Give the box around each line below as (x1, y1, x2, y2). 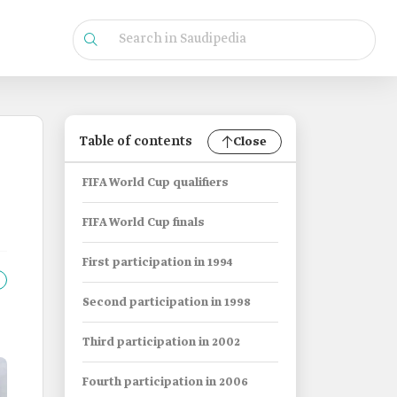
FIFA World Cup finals (82, 215, 205, 230)
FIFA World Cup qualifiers (82, 175, 229, 191)
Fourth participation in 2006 (82, 375, 248, 390)
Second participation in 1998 (82, 295, 251, 310)
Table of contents (79, 133, 192, 151)
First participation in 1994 (82, 255, 232, 270)
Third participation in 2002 (82, 335, 240, 350)
